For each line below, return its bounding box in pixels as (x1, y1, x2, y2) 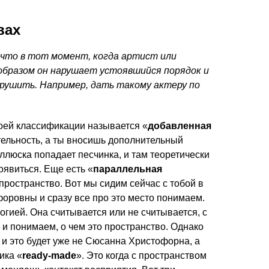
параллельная (93, 163, 162, 174)
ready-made (22, 250, 76, 261)
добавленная (148, 120, 211, 131)
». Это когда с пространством (76, 250, 207, 261)
